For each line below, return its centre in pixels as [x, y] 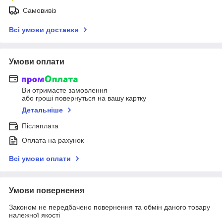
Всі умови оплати [40, 159]
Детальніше [42, 110]
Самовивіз [39, 10]
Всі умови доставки [44, 29]
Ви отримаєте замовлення [65, 90]
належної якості [34, 215]
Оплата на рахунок [53, 140]
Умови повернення [47, 191]
